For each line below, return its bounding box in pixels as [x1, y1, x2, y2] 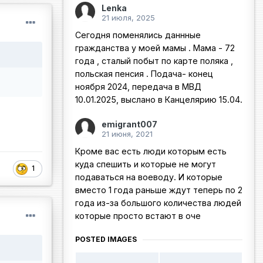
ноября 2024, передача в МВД [75, 82, 201, 92]
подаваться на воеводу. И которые [75, 172, 222, 183]
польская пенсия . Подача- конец [75, 69, 213, 79]
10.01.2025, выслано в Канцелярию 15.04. [75, 95, 242, 105]
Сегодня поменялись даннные [75, 30, 201, 41]
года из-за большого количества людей [75, 198, 241, 208]
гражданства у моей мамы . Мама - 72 [75, 43, 235, 53]
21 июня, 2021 [102, 129, 153, 139]
